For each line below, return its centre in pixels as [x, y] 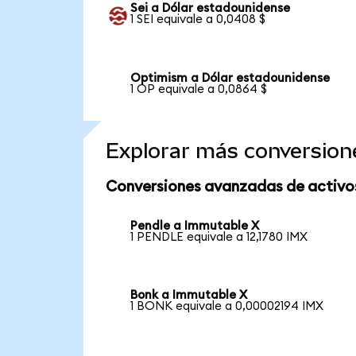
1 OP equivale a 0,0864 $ [199, 90]
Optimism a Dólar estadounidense [230, 79]
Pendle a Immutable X [195, 226]
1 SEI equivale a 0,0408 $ [198, 20]
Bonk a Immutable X [189, 296]
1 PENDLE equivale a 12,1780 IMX [219, 237]
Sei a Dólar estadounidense [211, 9]
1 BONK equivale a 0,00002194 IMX [227, 307]
